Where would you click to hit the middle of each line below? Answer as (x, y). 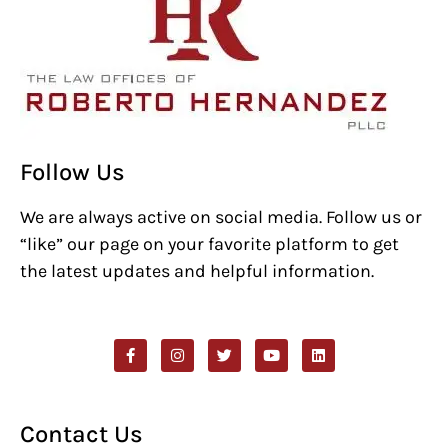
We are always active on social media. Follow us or (221, 217)
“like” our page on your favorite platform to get (209, 244)
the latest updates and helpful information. (197, 271)
